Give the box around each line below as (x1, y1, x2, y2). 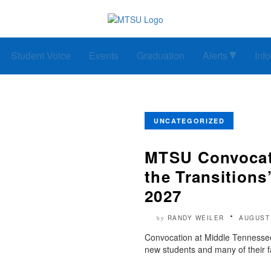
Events (89, 48, 119, 63)
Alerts (203, 48, 227, 63)
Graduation (137, 48, 184, 63)
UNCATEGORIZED (154, 116, 225, 126)
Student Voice (11, 48, 71, 63)
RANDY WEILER (167, 214, 224, 223)
